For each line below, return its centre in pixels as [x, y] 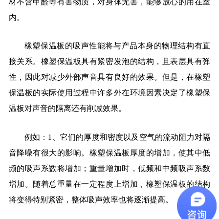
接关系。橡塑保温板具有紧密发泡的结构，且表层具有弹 [109, 62]
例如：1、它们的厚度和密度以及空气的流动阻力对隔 [117, 137]
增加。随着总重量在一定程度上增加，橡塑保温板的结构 [109, 184]
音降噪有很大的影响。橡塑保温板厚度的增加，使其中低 [109, 153]
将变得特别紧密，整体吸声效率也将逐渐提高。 [91, 200]
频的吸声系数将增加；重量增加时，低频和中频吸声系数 [109, 169]
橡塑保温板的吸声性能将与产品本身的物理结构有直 [117, 46]
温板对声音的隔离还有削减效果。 [67, 109]
